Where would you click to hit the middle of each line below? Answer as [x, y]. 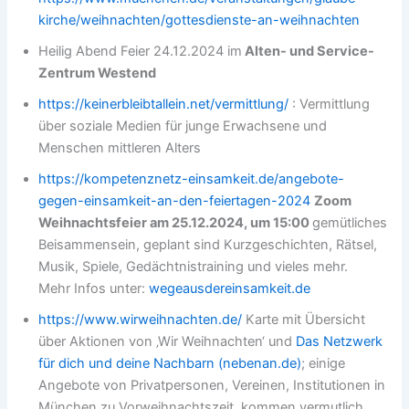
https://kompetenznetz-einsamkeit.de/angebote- [192, 179]
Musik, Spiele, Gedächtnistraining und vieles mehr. [194, 267]
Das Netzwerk [340, 342]
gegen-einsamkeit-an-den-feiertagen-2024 [175, 201]
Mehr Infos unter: [94, 289]
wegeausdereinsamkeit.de [230, 289]
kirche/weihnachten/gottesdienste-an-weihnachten [199, 21]
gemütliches [350, 223]
